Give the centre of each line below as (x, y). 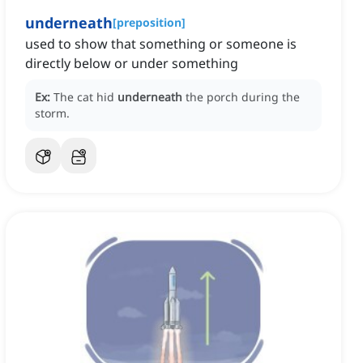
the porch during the (243, 97)
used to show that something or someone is (161, 44)
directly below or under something (132, 64)
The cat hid (85, 97)
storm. (52, 113)
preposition (149, 23)
